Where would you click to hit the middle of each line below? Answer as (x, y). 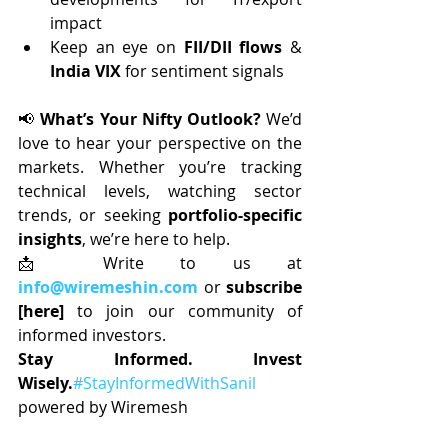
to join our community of (183, 310)
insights (50, 238)
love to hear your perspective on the (160, 142)
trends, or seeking (93, 214)
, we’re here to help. (156, 238)
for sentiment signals (202, 70)
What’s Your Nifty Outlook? (153, 118)
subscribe (264, 286)
